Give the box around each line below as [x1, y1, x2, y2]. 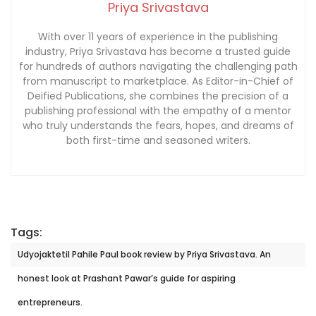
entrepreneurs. [18, 296, 83, 308]
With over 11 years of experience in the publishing [38, 30, 278, 44]
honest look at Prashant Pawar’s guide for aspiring [18, 272, 236, 284]
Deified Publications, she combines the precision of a [28, 89, 288, 104]
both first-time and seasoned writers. [66, 133, 250, 148]
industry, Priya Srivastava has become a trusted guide [25, 44, 291, 59]
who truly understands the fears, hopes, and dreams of [22, 119, 294, 133]
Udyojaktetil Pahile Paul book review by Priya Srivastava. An [18, 248, 271, 260]
